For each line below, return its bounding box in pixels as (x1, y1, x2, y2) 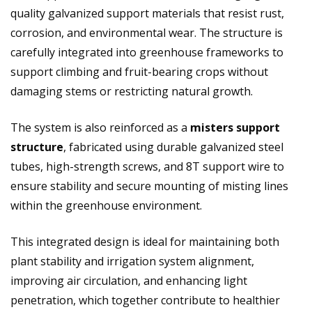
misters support (190, 119, 280, 135)
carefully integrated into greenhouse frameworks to (10, 44, 283, 60)
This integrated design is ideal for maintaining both (10, 233, 279, 249)
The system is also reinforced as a (10, 119, 190, 135)
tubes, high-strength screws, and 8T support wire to (10, 158, 284, 174)
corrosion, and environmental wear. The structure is (10, 24, 283, 40)
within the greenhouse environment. (10, 197, 202, 213)
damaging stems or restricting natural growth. (10, 83, 253, 99)
